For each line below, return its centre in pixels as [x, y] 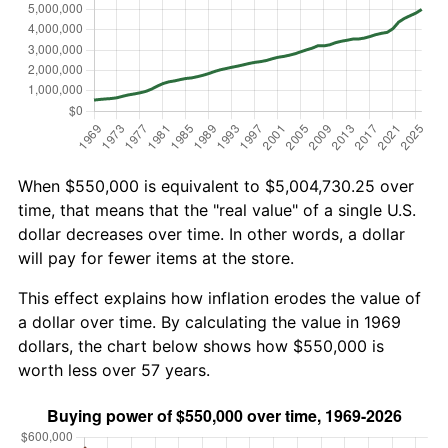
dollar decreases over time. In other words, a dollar [211, 233]
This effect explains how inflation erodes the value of [219, 297]
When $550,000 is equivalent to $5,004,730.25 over [216, 185]
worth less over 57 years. [114, 369]
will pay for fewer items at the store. [156, 257]
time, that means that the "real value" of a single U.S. [217, 209]
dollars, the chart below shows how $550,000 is [201, 345]
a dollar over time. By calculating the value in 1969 [209, 321]
